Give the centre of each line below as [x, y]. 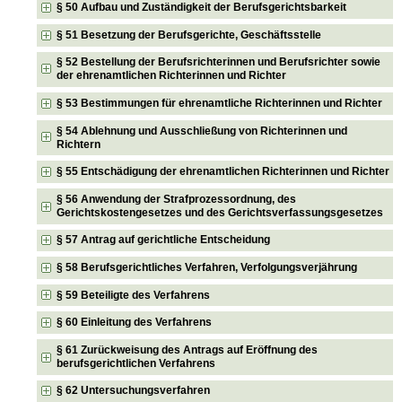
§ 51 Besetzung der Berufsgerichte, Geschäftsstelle [189, 35]
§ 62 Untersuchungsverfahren [134, 391]
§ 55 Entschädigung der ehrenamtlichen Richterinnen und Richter [223, 172]
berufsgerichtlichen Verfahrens [136, 363]
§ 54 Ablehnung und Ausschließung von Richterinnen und [202, 131]
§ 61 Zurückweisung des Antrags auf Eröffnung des [188, 350]
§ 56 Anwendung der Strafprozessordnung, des [177, 199]
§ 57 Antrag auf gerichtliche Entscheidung [164, 240]
